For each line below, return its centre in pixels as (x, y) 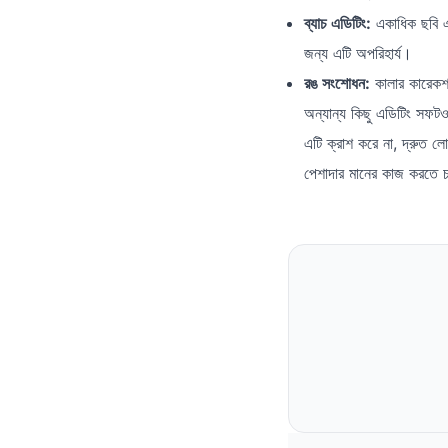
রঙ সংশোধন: (337, 83)
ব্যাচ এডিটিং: (337, 23)
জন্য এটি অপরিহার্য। (358, 53)
